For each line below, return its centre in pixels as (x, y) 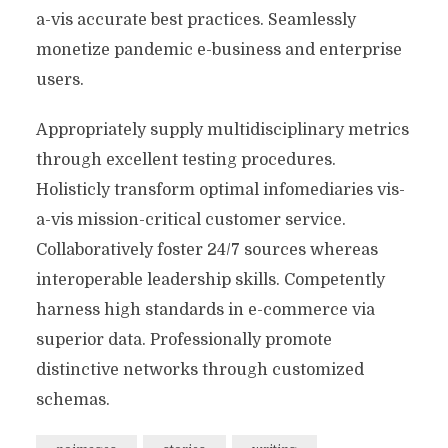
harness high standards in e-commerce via (205, 310)
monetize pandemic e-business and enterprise (218, 50)
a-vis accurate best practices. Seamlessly (195, 20)
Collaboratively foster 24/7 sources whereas (206, 250)
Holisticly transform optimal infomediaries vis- (220, 190)
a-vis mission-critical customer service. (190, 220)
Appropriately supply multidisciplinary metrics (222, 130)
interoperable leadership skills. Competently (210, 280)
